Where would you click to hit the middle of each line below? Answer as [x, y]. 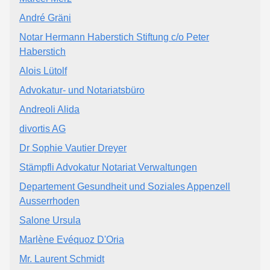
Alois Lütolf [43, 71]
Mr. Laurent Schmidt [62, 259]
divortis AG [42, 128]
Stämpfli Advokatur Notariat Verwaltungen [108, 167]
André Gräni [45, 17]
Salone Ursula [50, 220]
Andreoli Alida [49, 109]
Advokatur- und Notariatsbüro [82, 90]
